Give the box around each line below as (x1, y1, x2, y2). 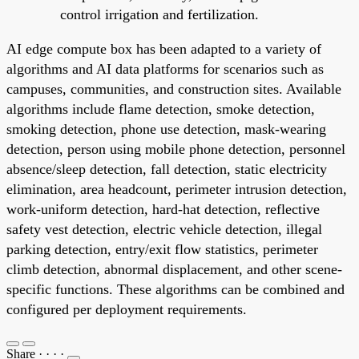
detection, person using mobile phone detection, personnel (6, 140, 345, 157)
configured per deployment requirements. (6, 301, 247, 317)
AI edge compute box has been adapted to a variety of (6, 40, 321, 57)
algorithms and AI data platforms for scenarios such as (6, 60, 324, 77)
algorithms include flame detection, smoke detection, (6, 100, 315, 117)
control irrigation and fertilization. (60, 6, 259, 22)
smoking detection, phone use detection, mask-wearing (6, 120, 326, 137)
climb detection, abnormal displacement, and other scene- (6, 260, 342, 277)
